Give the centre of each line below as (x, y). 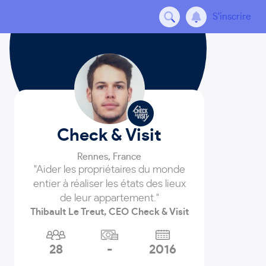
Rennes (93, 157)
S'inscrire (232, 17)
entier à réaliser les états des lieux (109, 184)
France (127, 157)
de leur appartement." (109, 198)
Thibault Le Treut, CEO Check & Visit (109, 212)
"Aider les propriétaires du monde (109, 170)
